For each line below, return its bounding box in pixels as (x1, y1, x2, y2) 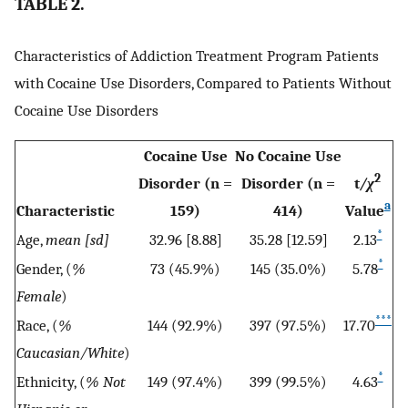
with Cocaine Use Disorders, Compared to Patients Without (15, 74, 392, 93)
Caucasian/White (16, 342, 124, 362)
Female (16, 286, 61, 305)
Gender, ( (16, 259, 72, 278)
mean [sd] (46, 229, 109, 249)
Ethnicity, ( (16, 372, 86, 391)
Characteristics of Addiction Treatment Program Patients (15, 46, 379, 66)
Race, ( (16, 315, 58, 334)
